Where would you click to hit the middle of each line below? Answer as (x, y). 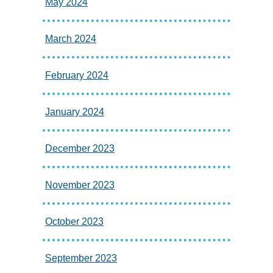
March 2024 (71, 39)
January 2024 (75, 112)
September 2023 (81, 258)
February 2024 (77, 76)
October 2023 (74, 222)
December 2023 (80, 149)
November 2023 (80, 185)
